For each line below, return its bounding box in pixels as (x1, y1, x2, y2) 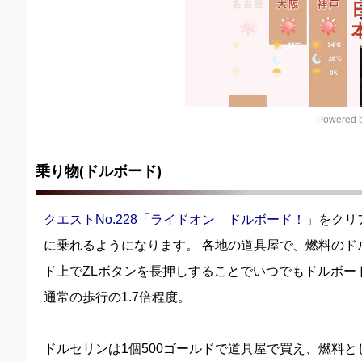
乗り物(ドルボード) (36, 163, 162, 180)
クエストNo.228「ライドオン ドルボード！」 (44, 213, 318, 227)
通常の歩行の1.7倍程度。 (44, 290, 191, 305)
